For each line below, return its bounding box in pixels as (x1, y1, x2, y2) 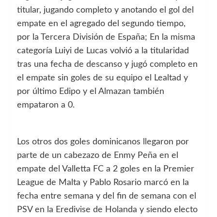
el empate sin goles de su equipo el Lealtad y (17, 73, 188, 82)
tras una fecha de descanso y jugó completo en (17, 60, 198, 69)
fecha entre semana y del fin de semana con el (17, 191, 196, 201)
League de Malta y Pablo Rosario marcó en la (17, 178, 189, 187)
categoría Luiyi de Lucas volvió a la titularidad (17, 46, 189, 55)
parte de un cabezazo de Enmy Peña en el (17, 151, 178, 160)
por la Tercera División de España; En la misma (17, 32, 195, 42)
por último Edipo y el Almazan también (17, 87, 164, 96)
